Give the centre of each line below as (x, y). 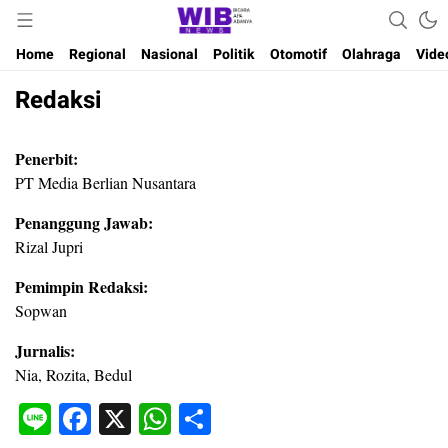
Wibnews (214, 31)
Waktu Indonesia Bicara (214, 31)
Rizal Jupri (49, 246)
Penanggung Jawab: (84, 222)
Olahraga (371, 54)
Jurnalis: (45, 350)
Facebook (152, 419)
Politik (234, 54)
